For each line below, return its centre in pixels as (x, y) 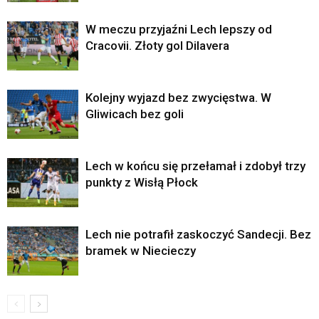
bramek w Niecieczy (141, 251)
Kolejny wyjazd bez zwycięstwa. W (178, 98)
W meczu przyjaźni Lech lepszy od (179, 30)
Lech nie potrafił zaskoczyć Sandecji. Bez (198, 235)
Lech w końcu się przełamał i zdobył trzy (195, 166)
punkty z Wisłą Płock (142, 183)
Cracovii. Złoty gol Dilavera (157, 46)
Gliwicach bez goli (135, 114)
